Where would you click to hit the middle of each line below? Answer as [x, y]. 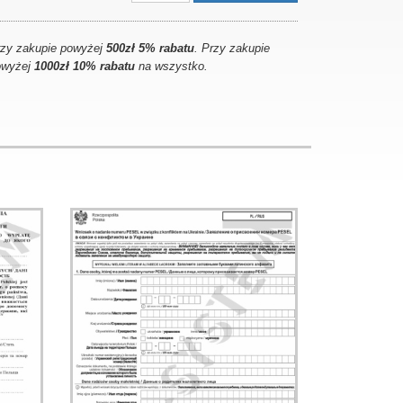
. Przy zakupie [233, 48]
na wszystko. [172, 66]
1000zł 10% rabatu [85, 66]
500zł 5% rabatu [151, 48]
